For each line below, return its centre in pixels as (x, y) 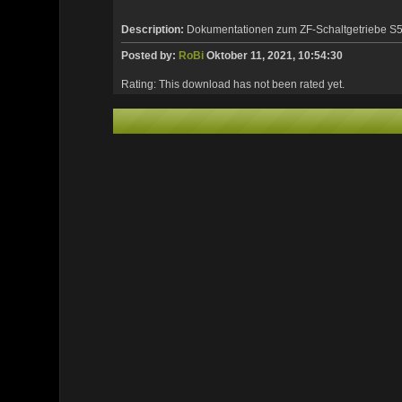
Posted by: (149, 55)
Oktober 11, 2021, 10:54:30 (273, 55)
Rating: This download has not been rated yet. (232, 84)
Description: (153, 29)
